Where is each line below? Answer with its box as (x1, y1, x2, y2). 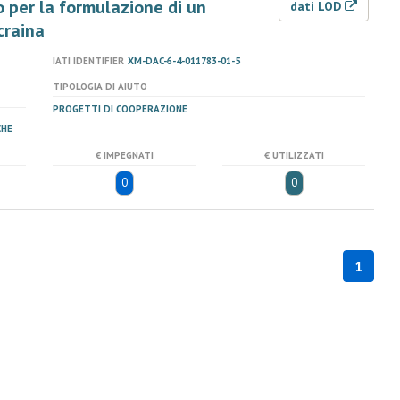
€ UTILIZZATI (263, 149, 324, 162)
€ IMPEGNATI (95, 149, 154, 162)
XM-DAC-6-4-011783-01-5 (128, 54, 240, 67)
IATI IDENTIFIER (53, 54, 124, 67)
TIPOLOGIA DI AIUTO (53, 80, 147, 93)
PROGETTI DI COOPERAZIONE (53, 103, 187, 115)
